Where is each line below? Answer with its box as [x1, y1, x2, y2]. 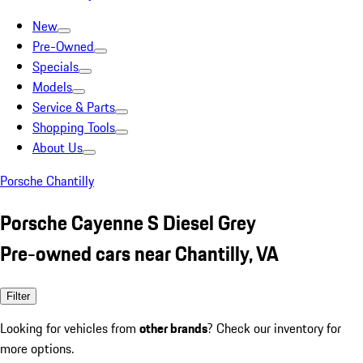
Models [32, 77, 72, 96]
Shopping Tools [32, 117, 115, 137]
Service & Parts [32, 97, 115, 117]
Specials [32, 57, 79, 76]
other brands [139, 318, 207, 338]
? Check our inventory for [207, 318, 341, 338]
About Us [32, 138, 83, 157]
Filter [6, 289, 30, 302]
